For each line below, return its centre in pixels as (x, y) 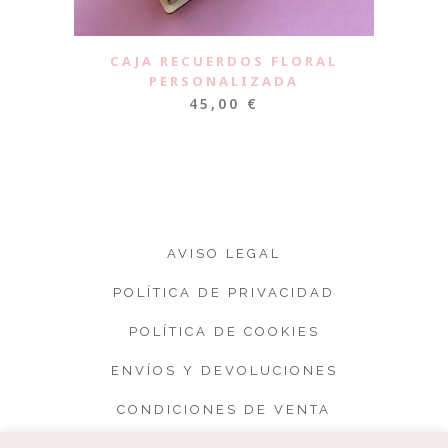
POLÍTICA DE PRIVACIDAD (224, 292)
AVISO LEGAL (224, 253)
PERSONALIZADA (224, 80)
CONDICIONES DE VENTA (224, 409)
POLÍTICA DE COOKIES (224, 331)
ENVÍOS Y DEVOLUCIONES (224, 370)
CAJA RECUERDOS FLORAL (224, 60)
